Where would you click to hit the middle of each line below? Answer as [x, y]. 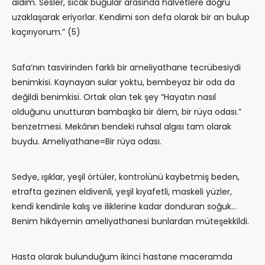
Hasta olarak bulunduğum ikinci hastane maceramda [122, 257]
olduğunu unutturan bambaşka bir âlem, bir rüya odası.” [127, 112]
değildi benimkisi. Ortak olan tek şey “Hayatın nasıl [114, 97]
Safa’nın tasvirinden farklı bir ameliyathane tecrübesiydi [126, 68]
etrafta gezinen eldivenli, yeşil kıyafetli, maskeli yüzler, [122, 192]
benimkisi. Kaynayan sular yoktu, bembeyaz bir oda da [123, 83]
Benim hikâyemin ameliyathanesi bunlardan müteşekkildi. [130, 222]
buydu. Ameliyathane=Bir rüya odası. [87, 142]
